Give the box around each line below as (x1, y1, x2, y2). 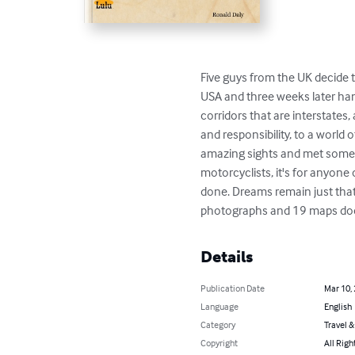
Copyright (200, 337, 239, 349)
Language (200, 300, 239, 313)
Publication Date (200, 282, 265, 295)
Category (200, 319, 236, 331)
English (323, 300, 352, 313)
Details (200, 247, 254, 267)
